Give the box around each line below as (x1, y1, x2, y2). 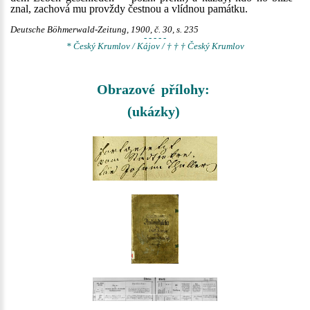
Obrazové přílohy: (97, 82, 210, 97)
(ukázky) (127, 104, 180, 119)
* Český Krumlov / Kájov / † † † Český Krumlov (66, 42, 244, 51)
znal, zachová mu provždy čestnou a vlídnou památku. (10, 3, 248, 15)
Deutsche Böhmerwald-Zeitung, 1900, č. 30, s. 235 (10, 25, 199, 35)
